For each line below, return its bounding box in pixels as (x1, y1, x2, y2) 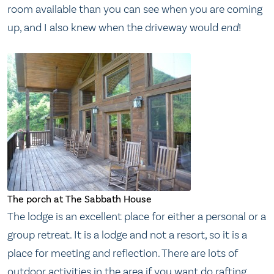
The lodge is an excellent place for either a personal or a (7, 210, 266, 224)
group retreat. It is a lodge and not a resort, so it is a (7, 228, 247, 242)
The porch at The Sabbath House (7, 193, 152, 206)
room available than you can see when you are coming (7, 2, 262, 16)
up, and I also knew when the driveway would (7, 20, 221, 34)
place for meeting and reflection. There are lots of (7, 246, 238, 261)
